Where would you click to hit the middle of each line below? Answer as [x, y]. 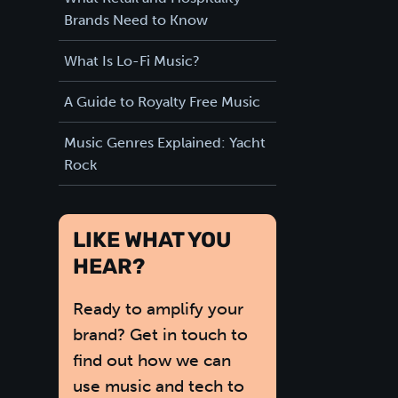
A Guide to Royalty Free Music [162, 101]
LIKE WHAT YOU [151, 241]
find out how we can [151, 360]
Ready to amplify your [158, 308]
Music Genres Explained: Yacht [164, 142]
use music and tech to [158, 386]
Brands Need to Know [135, 20]
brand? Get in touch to [160, 334]
